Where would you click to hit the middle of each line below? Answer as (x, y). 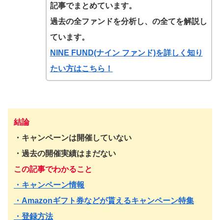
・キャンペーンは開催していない (73, 138)
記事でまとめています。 (93, 6)
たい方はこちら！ (81, 69)
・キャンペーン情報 (49, 185)
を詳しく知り (179, 53)
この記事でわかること (53, 169)
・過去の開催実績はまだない (65, 154)
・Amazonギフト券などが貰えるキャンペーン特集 (104, 201)
